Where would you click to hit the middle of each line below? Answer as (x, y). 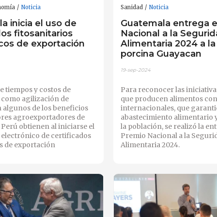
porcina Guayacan (161, 54)
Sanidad (132, 7)
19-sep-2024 (135, 70)
